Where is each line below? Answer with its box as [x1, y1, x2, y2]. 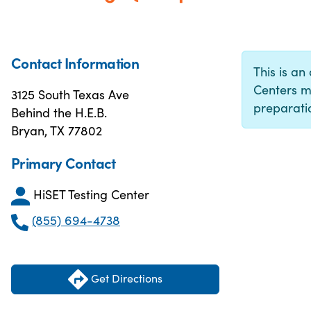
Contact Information [11, 52, 140, 73]
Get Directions [88, 269, 162, 285]
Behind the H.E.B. [11, 103, 107, 121]
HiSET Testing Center [33, 185, 149, 203]
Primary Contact [11, 152, 116, 173]
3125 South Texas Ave [11, 85, 129, 103]
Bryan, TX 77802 [11, 121, 102, 139]
